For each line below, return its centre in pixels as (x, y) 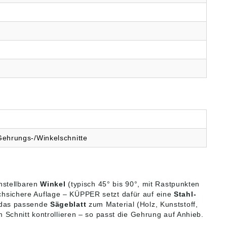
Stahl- (185, 194)
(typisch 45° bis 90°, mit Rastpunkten (133, 184)
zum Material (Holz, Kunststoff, (142, 204)
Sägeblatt (68, 204)
